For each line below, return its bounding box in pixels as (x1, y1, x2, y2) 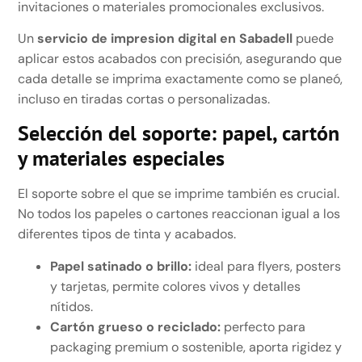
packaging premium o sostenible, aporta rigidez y (50, 338, 343, 356)
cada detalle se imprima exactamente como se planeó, (18, 69, 343, 87)
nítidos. (50, 297, 94, 315)
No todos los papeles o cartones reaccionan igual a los (18, 205, 341, 223)
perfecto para (221, 318, 306, 335)
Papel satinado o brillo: (50, 257, 192, 275)
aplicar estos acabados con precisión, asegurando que (18, 49, 343, 67)
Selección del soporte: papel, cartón (18, 120, 340, 147)
